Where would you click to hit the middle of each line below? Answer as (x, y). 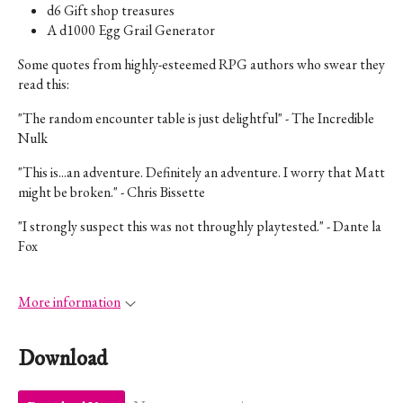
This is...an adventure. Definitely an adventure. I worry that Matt (204, 172)
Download (63, 359)
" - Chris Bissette (159, 192)
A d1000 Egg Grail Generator (131, 30)
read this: (44, 84)
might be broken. (66, 192)
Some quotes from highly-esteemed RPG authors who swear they (201, 64)
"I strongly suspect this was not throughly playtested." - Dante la (200, 226)
